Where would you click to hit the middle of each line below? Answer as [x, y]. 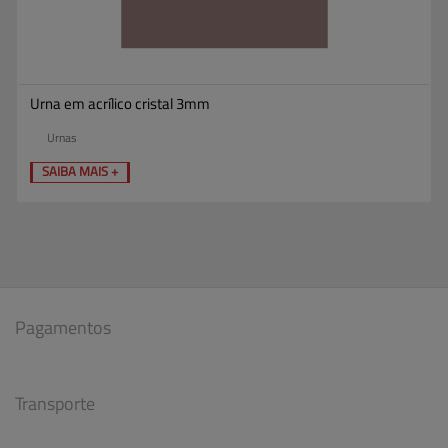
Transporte [55, 403]
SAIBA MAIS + [80, 170]
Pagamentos [63, 326]
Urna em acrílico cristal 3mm [120, 103]
